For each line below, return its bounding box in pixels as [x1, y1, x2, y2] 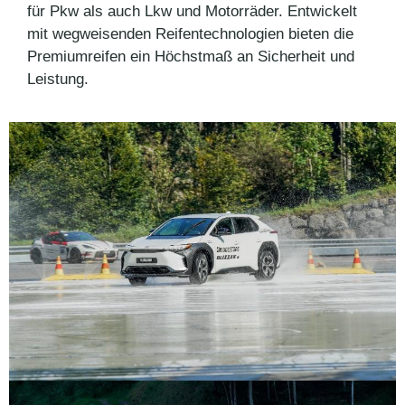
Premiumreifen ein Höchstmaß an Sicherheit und [27, 47, 354, 65]
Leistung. [27, 70, 89, 88]
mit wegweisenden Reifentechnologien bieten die [27, 24, 353, 42]
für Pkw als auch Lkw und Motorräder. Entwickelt [27, 2, 357, 20]
